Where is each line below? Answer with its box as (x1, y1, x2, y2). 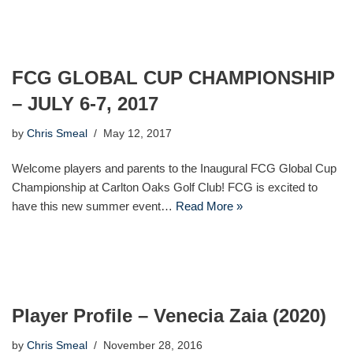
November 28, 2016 (103, 340, 203, 351)
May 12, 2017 (103, 128, 172, 139)
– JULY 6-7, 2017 (12, 93, 158, 114)
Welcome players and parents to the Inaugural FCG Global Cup (12, 162, 336, 175)
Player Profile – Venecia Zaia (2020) (12, 305, 326, 326)
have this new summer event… (12, 199, 176, 213)
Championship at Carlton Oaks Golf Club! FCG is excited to (12, 180, 318, 194)
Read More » (176, 199, 243, 213)
